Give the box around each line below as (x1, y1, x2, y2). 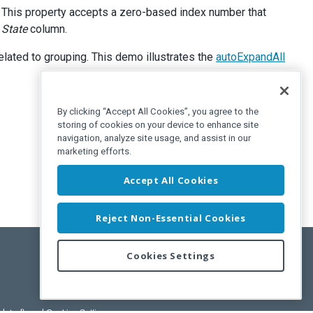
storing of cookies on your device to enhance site (57, 119, 259, 131)
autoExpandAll (216, 50, 285, 64)
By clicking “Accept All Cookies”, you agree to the (57, 106, 259, 117)
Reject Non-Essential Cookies (96, 211, 246, 224)
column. (27, 22, 67, 36)
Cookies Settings (126, 249, 215, 263)
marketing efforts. (57, 146, 131, 157)
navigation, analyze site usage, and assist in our (57, 133, 251, 144)
